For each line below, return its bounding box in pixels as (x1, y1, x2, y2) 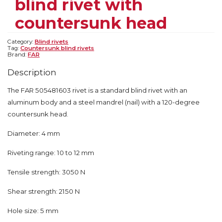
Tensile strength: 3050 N (7, 167, 85, 176)
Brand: (7, 51, 28, 58)
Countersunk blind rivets (20, 44, 94, 52)
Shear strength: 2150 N (7, 187, 80, 195)
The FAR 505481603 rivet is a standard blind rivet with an (7, 86, 187, 94)
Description (7, 67, 56, 77)
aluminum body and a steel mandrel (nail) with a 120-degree (7, 98, 200, 106)
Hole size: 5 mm (7, 206, 58, 215)
